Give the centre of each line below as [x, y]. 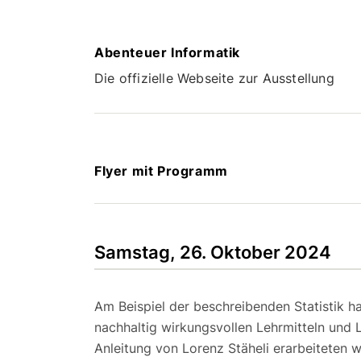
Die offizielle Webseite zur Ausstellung [214, 78]
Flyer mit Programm [161, 170]
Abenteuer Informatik [167, 52]
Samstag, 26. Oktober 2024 [213, 252]
